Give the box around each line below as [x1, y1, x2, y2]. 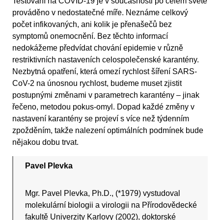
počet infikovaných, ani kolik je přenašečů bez [12, 20, 172, 28]
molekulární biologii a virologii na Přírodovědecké [25, 200, 197, 209]
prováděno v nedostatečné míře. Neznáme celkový [12, 8, 188, 17]
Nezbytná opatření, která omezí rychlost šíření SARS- [12, 67, 197, 76]
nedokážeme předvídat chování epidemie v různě [12, 43, 183, 52]
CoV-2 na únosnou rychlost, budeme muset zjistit [12, 79, 182, 87]
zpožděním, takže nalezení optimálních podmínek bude [12, 126, 203, 135]
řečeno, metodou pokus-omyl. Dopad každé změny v [12, 102, 194, 111]
